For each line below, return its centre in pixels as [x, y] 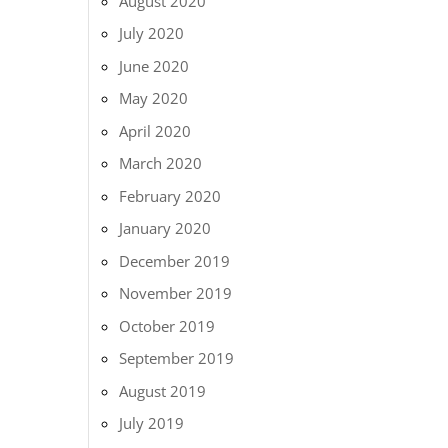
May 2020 [154, 98]
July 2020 [152, 33]
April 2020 [155, 130]
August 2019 [163, 390]
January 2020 [165, 228]
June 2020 [154, 65]
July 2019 [152, 423]
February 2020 [170, 195]
